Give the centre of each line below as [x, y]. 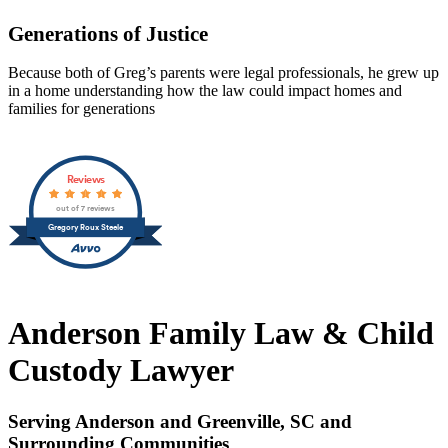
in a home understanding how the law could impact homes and [205, 91]
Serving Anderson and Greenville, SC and [180, 421]
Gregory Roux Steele [86, 228]
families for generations [81, 109]
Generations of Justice [108, 33]
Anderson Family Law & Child [221, 333]
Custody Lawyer [121, 370]
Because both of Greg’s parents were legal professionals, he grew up [223, 73]
